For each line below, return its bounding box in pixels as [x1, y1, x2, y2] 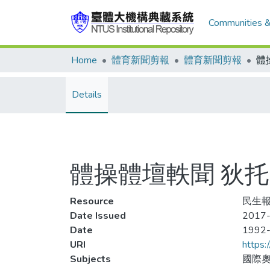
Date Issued [70, 209, 126, 222]
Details [72, 88, 102, 101]
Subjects [70, 253, 111, 266]
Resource [70, 195, 114, 208]
